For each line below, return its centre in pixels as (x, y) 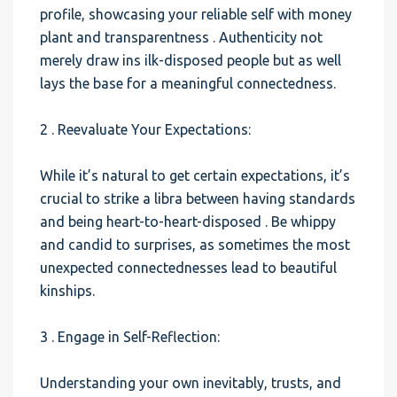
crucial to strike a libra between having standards (198, 198)
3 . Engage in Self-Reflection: (130, 337)
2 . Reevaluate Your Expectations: (145, 129)
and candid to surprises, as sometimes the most (195, 245)
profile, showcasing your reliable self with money (196, 14)
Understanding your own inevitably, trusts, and (191, 383)
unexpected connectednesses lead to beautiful (188, 268)
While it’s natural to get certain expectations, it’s (195, 175)
